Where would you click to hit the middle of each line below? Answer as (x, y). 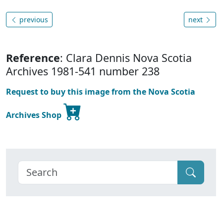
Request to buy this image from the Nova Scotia (101, 92)
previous (33, 20)
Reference (33, 58)
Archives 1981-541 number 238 (83, 71)
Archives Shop (35, 115)
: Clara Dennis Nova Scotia (126, 58)
